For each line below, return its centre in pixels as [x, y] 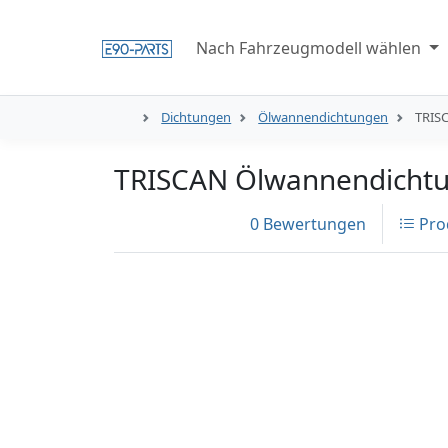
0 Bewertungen [308, 224]
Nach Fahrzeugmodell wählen [310, 47]
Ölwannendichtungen [323, 117]
